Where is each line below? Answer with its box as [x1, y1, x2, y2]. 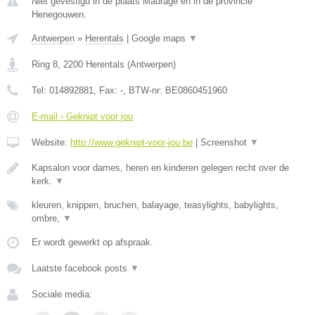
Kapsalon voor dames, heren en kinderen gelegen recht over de [32, 162, 289, 173]
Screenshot [200, 137, 250, 148]
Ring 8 [32, 59, 58, 70]
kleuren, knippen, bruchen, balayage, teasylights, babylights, [32, 200, 278, 210]
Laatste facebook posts [32, 263, 130, 274]
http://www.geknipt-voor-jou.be [70, 137, 193, 148]
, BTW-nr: [123, 85, 165, 96]
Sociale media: [32, 289, 92, 300]
